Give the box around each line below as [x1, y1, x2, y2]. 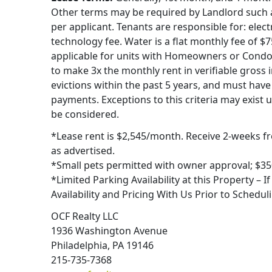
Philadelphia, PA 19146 [51, 239, 154, 253]
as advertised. [51, 144, 115, 158]
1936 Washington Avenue [51, 224, 168, 238]
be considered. [51, 107, 119, 121]
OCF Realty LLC [51, 209, 118, 223]
